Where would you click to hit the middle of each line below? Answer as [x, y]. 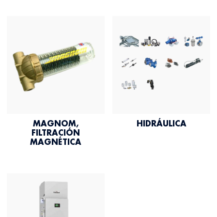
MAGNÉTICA [55, 142]
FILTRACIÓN [55, 133]
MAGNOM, [55, 124]
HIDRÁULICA [161, 124]
